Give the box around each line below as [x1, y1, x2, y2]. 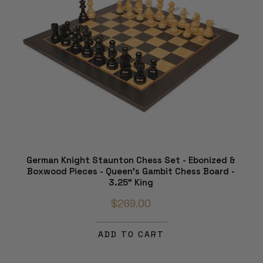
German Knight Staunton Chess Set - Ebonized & [26, 154, 235, 166]
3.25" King [109, 177, 153, 188]
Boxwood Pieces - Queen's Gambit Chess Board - [27, 166, 235, 177]
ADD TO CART [97, 229, 164, 240]
